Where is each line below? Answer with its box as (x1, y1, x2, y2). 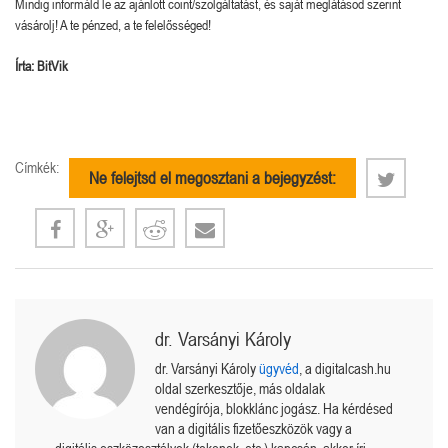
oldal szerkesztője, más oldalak (155, 379, 325, 397)
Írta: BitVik (15, 57, 68, 74)
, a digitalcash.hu (299, 359, 391, 377)
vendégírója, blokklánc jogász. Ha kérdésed (155, 399, 393, 417)
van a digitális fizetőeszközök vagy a (155, 419, 352, 437)
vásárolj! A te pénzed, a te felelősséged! (15, 16, 211, 33)
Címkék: (15, 158, 59, 176)
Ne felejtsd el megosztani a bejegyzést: (89, 167, 336, 188)
